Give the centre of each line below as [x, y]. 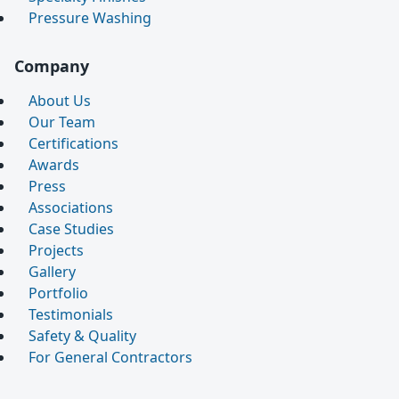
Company [52, 66]
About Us [60, 101]
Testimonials [71, 315]
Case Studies [71, 229]
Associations [71, 208]
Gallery [52, 272]
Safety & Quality [82, 336]
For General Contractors [110, 358]
